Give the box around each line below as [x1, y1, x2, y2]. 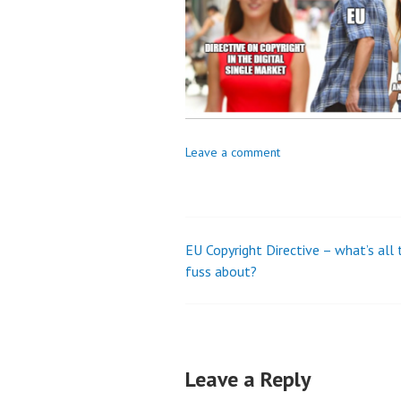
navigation [184, 285, 311, 320]
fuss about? [185, 262, 257, 281]
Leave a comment [185, 144, 280, 161]
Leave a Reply [185, 365, 311, 394]
